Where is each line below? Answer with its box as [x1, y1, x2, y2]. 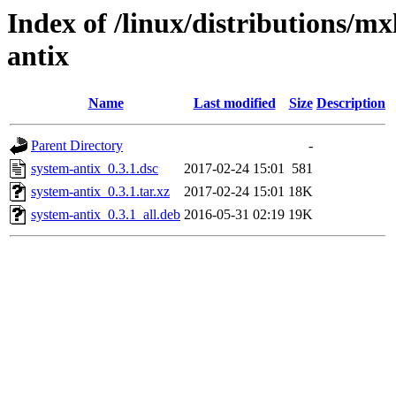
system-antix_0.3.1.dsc [31, 161, 158, 177]
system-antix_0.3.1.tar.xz [31, 184, 170, 200]
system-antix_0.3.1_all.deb [31, 207, 180, 223]
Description [316, 95, 385, 111]
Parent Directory [31, 138, 123, 154]
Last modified [193, 95, 276, 111]
